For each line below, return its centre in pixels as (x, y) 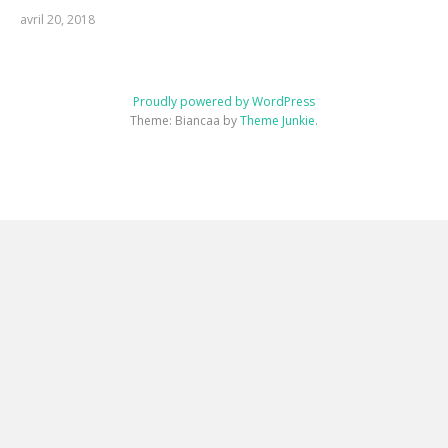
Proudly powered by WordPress (224, 101)
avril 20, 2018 (57, 19)
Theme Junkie (277, 120)
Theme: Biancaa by (185, 120)
